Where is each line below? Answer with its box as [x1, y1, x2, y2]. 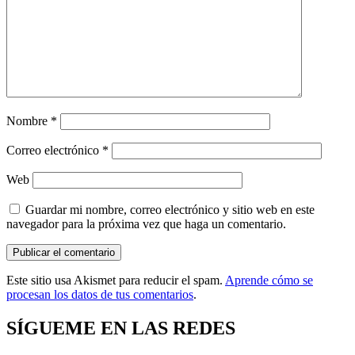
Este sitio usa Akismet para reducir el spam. [6, 273, 225, 287]
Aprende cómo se [225, 273, 313, 287]
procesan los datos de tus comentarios [6, 287, 193, 301]
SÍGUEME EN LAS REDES [6, 317, 235, 338]
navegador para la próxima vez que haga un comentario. [6, 216, 286, 231]
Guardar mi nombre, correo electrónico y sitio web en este [25, 202, 315, 216]
